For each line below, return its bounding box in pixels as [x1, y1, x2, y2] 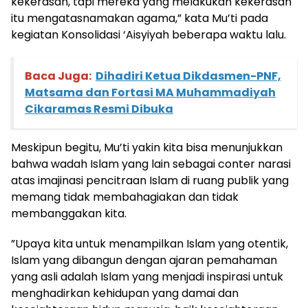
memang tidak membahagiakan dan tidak [11, 189, 239, 206]
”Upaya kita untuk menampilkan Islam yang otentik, [11, 236, 288, 252]
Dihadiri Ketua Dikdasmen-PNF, [96, 68, 281, 85]
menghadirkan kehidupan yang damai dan [11, 285, 239, 302]
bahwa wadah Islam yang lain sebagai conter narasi [11, 156, 291, 173]
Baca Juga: [25, 68, 91, 85]
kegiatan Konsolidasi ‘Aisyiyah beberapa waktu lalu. [11, 27, 286, 43]
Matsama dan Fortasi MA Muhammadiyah [25, 85, 276, 101]
